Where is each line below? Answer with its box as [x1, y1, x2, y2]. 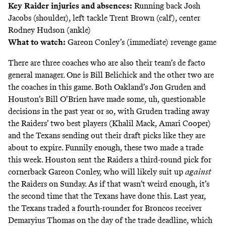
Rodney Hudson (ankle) [8, 25, 91, 35]
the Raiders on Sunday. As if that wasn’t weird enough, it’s [8, 179, 209, 189]
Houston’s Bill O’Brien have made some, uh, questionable [8, 94, 205, 104]
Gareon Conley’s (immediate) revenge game [66, 37, 216, 47]
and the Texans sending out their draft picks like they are [8, 130, 205, 140]
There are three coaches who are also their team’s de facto [8, 58, 205, 68]
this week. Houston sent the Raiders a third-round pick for [8, 154, 211, 164]
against [185, 166, 211, 177]
